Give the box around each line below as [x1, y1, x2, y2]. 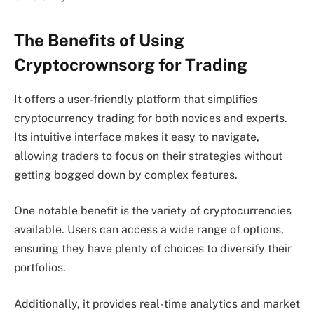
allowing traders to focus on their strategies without [14, 149, 282, 163]
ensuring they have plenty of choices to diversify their [14, 242, 292, 256]
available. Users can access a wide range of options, [14, 223, 284, 237]
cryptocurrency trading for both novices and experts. [14, 111, 287, 125]
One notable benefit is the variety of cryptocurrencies [14, 204, 292, 218]
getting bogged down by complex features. [14, 168, 238, 182]
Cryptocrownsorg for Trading [14, 54, 247, 74]
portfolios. [14, 261, 66, 275]
